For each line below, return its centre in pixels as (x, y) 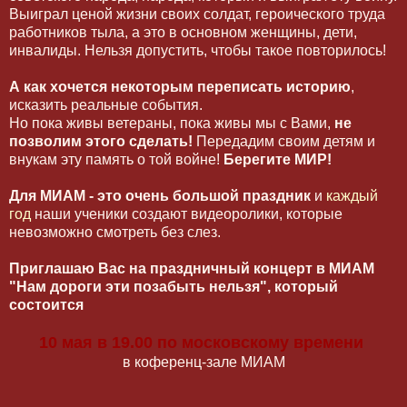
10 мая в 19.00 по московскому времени (203, 343)
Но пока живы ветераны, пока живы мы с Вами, (172, 124)
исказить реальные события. (106, 105)
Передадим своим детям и (284, 142)
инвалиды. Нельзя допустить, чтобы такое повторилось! (198, 51)
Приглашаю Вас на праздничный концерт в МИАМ (192, 269)
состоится (48, 305)
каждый (352, 196)
